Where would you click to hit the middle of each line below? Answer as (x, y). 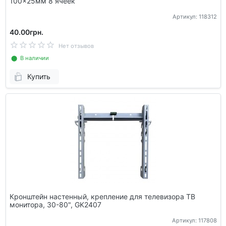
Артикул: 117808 (194, 220)
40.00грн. (26, 32)
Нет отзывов (76, 46)
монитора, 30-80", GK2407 (55, 205)
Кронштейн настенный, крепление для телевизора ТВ (102, 197)
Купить (39, 77)
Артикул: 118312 (194, 16)
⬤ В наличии (29, 58)
